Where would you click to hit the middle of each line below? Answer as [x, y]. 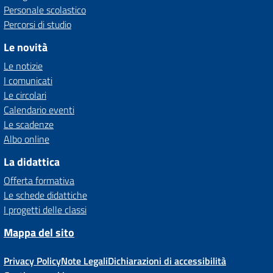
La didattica [32, 162]
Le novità [26, 47]
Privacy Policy [32, 261]
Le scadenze [29, 124]
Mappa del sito [39, 232]
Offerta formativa [39, 180]
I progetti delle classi [45, 210]
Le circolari [25, 95]
